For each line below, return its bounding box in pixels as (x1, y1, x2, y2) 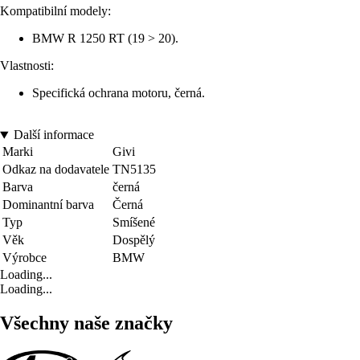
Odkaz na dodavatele (2, 162, 109, 177)
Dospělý (112, 233, 155, 247)
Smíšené (112, 215, 155, 230)
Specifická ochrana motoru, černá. (32, 86, 205, 100)
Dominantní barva (2, 198, 94, 212)
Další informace (13, 128, 94, 142)
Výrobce (2, 251, 47, 265)
